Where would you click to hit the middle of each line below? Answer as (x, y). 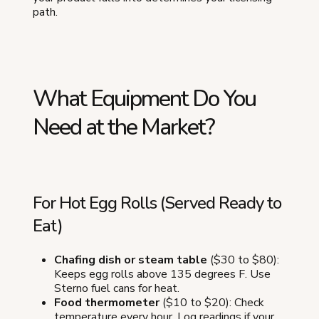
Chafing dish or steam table (131, 260)
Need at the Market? (124, 127)
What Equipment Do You (144, 98)
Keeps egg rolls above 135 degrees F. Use (162, 274)
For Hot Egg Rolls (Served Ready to (157, 203)
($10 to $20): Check (212, 302)
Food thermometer (107, 302)
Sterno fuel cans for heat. (117, 288)
